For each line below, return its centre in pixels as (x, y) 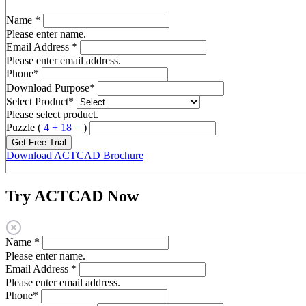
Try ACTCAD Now (72, 196)
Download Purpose (48, 87)
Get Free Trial (39, 142)
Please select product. (52, 114)
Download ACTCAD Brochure (75, 155)
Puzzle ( (25, 127)
